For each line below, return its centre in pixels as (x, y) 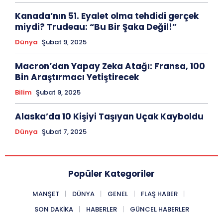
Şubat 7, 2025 (64, 132)
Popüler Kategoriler (111, 174)
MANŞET (46, 194)
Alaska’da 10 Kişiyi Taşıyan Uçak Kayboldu (109, 117)
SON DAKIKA (54, 210)
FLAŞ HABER (159, 194)
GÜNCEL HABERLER (159, 210)
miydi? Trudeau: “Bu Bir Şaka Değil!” (96, 27)
